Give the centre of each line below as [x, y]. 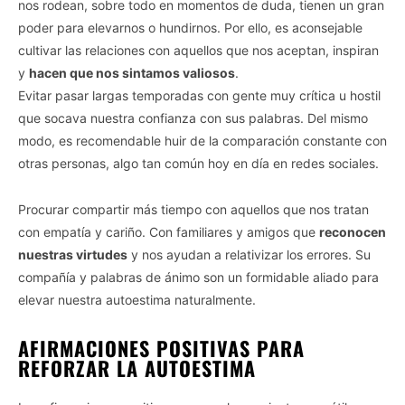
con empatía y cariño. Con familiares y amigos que [169, 232]
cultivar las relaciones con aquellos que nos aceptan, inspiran [198, 51]
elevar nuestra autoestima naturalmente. [137, 300]
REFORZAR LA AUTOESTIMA [137, 368]
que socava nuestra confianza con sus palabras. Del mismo [193, 118]
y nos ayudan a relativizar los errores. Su [249, 255]
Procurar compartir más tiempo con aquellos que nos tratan [193, 210]
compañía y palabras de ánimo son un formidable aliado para [198, 278]
